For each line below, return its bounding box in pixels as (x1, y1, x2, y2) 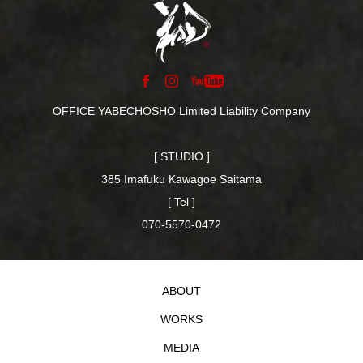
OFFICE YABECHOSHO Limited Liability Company (53, 104, 310, 117)
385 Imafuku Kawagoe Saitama (101, 172, 262, 186)
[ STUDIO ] (153, 149, 210, 163)
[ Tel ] (168, 194, 195, 208)
